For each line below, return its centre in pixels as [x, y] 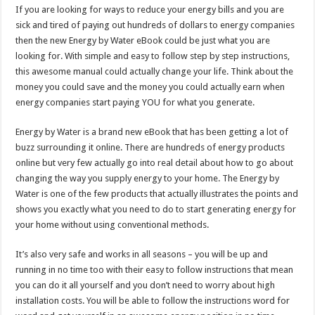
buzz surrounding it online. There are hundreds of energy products [150, 147]
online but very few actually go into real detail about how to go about [155, 162]
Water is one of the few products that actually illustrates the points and [157, 193]
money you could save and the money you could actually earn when [150, 86]
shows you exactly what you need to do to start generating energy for [156, 209]
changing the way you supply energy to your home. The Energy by [148, 178]
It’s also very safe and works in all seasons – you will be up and [142, 254]
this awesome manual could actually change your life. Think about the [155, 71]
